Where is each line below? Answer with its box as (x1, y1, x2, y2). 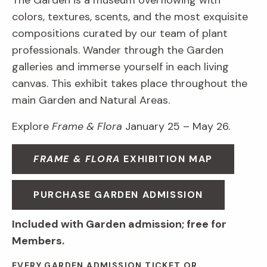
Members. (12, 234, 64, 249)
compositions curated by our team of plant (12, 26, 228, 41)
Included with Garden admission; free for (12, 217, 226, 232)
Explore (12, 119, 52, 134)
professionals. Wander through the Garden (12, 43, 223, 58)
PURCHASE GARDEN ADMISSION (33, 188, 203, 201)
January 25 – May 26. (125, 119, 230, 134)
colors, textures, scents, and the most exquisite (12, 10, 248, 24)
